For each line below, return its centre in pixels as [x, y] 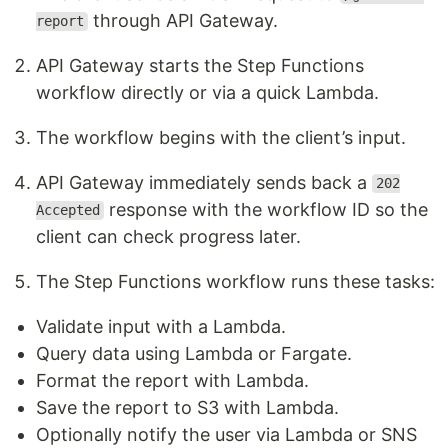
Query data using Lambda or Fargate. [194, 353]
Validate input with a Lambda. [161, 326]
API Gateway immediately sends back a [204, 182]
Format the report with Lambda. [172, 380]
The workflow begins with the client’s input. [221, 137]
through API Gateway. [182, 20]
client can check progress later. [168, 236]
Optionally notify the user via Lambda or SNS [226, 434]
